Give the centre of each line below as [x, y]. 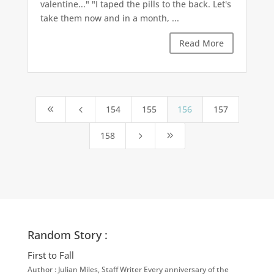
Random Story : [67, 235]
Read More [202, 43]
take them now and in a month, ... [109, 18]
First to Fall [50, 255]
